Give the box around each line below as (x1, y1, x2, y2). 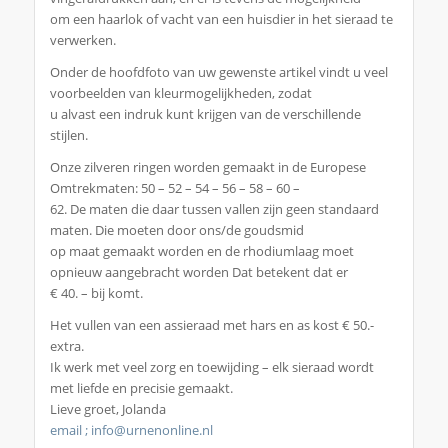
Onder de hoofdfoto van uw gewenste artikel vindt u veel (49, 63, 388, 82)
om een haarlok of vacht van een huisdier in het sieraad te (49, 10, 393, 29)
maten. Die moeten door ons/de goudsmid (49, 221, 304, 240)
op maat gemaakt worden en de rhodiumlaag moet (49, 242, 354, 261)
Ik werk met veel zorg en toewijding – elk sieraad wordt (49, 358, 374, 377)
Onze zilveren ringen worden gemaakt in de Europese (49, 158, 366, 177)
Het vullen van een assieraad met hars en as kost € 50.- (49, 316, 374, 335)
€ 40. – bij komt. (49, 284, 143, 303)
